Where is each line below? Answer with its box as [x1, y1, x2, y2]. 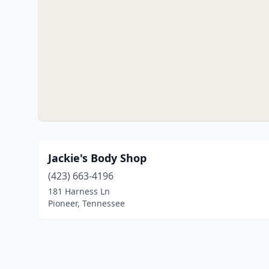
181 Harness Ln [48, 186, 110, 197]
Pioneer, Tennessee [48, 198, 125, 209]
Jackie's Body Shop [48, 151, 147, 165]
